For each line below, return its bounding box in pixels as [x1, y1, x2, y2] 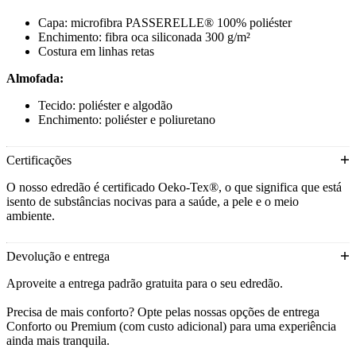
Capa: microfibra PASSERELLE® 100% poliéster [38, 16, 292, 29]
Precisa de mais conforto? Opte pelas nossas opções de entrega [6, 305, 319, 319]
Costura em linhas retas [38, 44, 154, 58]
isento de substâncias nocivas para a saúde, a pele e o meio [6, 195, 299, 208]
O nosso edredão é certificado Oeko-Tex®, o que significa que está [6, 180, 342, 194]
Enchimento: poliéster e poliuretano [38, 113, 215, 126]
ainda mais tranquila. [6, 334, 110, 347]
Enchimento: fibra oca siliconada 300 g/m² [38, 30, 250, 44]
